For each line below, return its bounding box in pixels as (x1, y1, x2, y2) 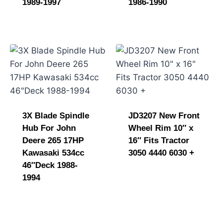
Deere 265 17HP (22, 135, 84, 145)
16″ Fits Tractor (128, 135, 189, 145)
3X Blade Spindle (22, 111, 89, 120)
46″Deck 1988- (22, 160, 78, 170)
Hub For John (22, 123, 76, 133)
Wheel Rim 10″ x (128, 123, 193, 133)
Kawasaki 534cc (22, 148, 84, 158)
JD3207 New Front (128, 111, 200, 120)
